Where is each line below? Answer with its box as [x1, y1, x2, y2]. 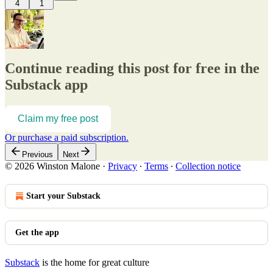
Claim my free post [18, 113, 98, 124]
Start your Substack [26, 191, 101, 201]
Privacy [108, 161, 137, 172]
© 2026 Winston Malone [5, 161, 100, 172]
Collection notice [175, 161, 241, 172]
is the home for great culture [40, 257, 149, 268]
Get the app [15, 228, 59, 238]
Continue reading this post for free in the [5, 60, 260, 77]
